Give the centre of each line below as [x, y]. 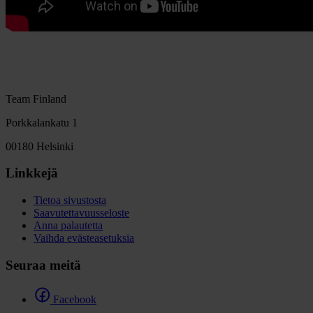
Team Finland [36, 99]
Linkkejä [32, 173]
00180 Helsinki [39, 146]
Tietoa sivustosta [70, 201]
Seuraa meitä [43, 265]
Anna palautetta [68, 226]
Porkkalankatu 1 [42, 122]
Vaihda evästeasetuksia [84, 238]
